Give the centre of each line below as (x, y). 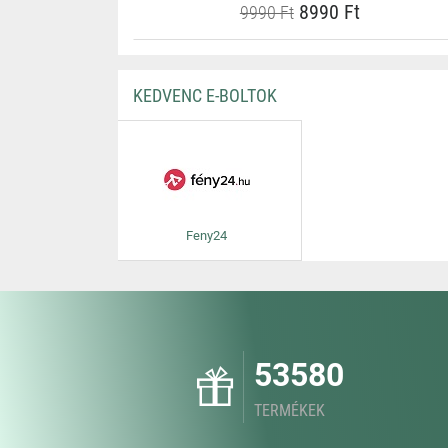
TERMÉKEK (289, 410)
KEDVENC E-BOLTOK (204, 95)
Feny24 (207, 235)
